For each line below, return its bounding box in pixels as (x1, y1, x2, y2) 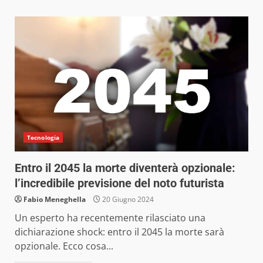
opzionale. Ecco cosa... (15, 239, 113, 252)
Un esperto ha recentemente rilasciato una (15, 211, 205, 224)
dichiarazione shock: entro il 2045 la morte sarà (15, 225, 224, 238)
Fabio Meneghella (23, 194, 86, 204)
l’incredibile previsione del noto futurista (15, 176, 224, 190)
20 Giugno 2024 (100, 194, 154, 204)
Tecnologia (27, 133, 59, 141)
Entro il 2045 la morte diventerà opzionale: (15, 160, 235, 175)
